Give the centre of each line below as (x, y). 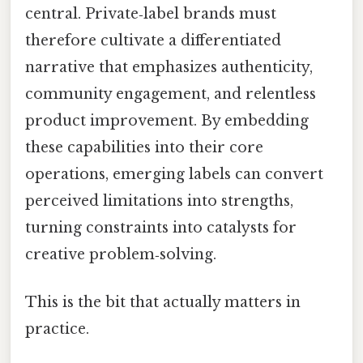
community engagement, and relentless (171, 94)
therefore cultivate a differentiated (153, 40)
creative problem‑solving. (121, 254)
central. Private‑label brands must (151, 13)
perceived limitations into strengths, (159, 201)
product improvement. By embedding (167, 120)
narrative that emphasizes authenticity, (169, 67)
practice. (57, 329)
